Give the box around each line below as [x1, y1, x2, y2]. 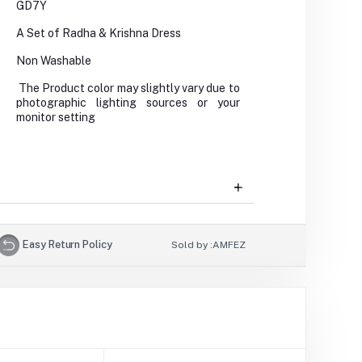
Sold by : [171, 239, 213, 251]
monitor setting [15, 111, 95, 124]
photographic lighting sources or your [15, 96, 240, 110]
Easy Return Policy [23, 238, 112, 250]
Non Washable [15, 54, 91, 68]
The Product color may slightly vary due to [15, 82, 240, 95]
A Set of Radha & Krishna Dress [15, 27, 181, 40]
